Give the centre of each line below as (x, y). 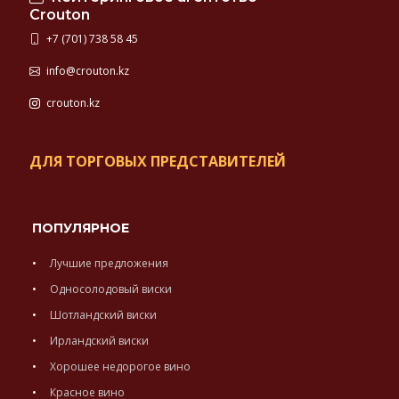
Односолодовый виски (111, 289)
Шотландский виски (103, 315)
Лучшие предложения (109, 264)
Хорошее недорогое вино (120, 367)
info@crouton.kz (86, 71)
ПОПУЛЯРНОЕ (81, 228)
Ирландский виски (99, 341)
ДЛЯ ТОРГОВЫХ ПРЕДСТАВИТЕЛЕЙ (158, 162)
